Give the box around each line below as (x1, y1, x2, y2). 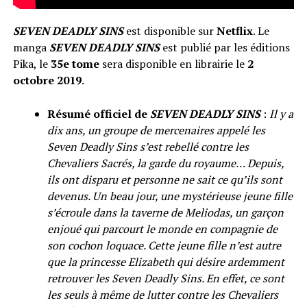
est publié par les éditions (159, 39, 290, 55)
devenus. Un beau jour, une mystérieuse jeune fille (47, 188, 293, 204)
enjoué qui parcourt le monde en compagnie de (47, 221, 278, 236)
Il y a (269, 106, 293, 121)
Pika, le (12, 56, 51, 71)
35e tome (50, 56, 99, 71)
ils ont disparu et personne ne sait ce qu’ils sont (47, 171, 282, 187)
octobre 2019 (12, 72, 82, 88)
